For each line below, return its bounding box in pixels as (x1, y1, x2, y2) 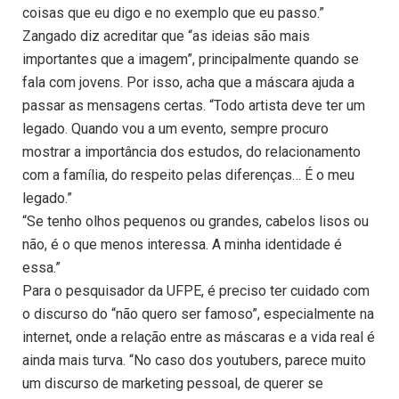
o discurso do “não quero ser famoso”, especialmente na (22, 305, 374, 323)
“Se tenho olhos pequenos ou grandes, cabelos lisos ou (22, 213, 369, 231)
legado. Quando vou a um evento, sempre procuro (22, 120, 329, 138)
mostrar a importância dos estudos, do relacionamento (22, 143, 361, 161)
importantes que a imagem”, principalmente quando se (22, 51, 359, 69)
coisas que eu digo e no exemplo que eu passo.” (22, 4, 324, 22)
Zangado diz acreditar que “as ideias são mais (22, 28, 310, 45)
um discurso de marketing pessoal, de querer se (22, 375, 323, 393)
